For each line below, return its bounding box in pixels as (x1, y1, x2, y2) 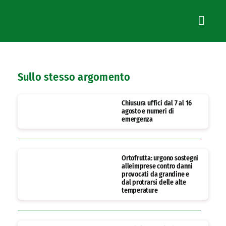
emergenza (121, 115, 153, 124)
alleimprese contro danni (121, 162, 193, 171)
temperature (121, 186, 158, 195)
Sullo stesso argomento (17, 70, 131, 84)
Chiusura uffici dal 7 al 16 (121, 99, 192, 108)
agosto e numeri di (121, 107, 175, 116)
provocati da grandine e (121, 170, 190, 179)
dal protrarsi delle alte (121, 178, 186, 187)
